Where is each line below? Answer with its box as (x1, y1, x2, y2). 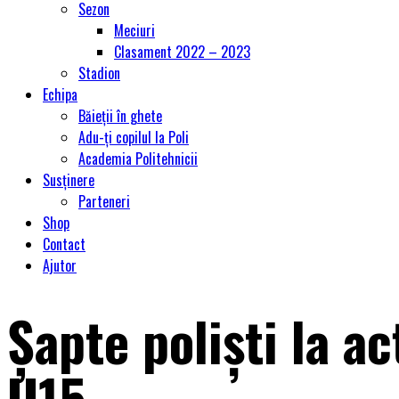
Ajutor (43, 255, 77, 276)
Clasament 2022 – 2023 (114, 41, 250, 62)
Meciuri (114, 20, 155, 41)
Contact (43, 233, 85, 255)
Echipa (43, 84, 77, 105)
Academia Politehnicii (78, 148, 198, 169)
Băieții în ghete (78, 105, 162, 126)
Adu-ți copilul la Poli (78, 126, 189, 148)
